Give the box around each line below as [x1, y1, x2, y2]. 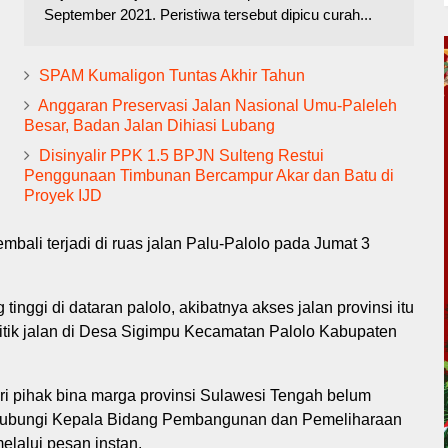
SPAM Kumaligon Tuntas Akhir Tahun [39, 66, 305, 84]
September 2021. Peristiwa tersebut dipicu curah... [44, 5, 372, 23]
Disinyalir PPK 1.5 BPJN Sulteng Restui [39, 146, 324, 164]
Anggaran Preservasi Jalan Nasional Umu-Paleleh [38, 96, 397, 114]
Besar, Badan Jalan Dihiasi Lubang [24, 116, 275, 134]
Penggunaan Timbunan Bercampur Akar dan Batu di [24, 166, 394, 184]
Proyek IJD [24, 186, 102, 204]
